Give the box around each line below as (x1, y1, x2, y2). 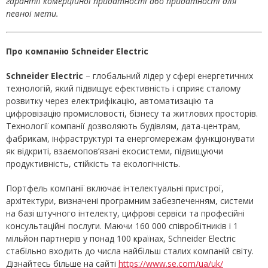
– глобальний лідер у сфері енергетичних (83, 70, 253, 82)
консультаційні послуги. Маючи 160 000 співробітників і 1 (6, 220, 238, 232)
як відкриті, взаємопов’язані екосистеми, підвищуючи (6, 145, 223, 157)
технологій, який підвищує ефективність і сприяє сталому (6, 83, 240, 95)
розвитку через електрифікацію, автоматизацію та (6, 95, 214, 107)
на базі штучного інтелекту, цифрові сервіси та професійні (6, 208, 245, 220)
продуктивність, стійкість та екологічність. (6, 158, 180, 170)
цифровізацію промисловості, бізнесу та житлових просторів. (6, 108, 258, 120)
